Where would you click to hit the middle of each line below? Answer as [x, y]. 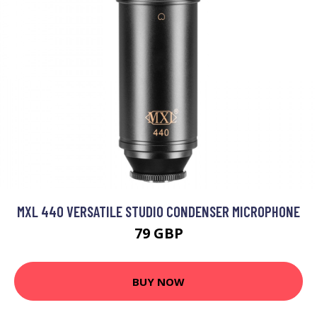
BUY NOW [158, 281]
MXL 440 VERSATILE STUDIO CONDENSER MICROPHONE [158, 212]
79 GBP [158, 234]
